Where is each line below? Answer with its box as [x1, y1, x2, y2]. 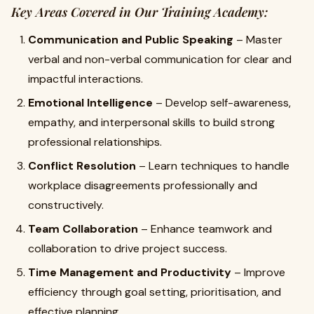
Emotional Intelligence [28, 95, 153, 110]
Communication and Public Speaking [28, 32, 233, 47]
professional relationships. [28, 135, 162, 149]
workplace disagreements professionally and [28, 178, 257, 193]
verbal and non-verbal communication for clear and [28, 52, 292, 67]
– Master [233, 32, 282, 47]
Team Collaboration [28, 221, 138, 236]
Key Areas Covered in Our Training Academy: [11, 4, 268, 20]
